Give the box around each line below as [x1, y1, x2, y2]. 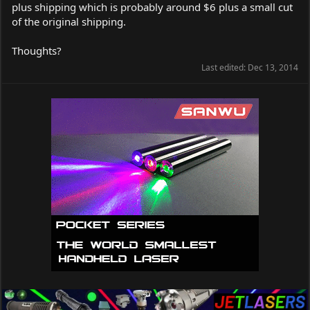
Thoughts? [12, 43, 62, 57]
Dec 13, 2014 [248, 61, 298, 73]
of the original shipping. [12, 14, 126, 28]
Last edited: [201, 61, 248, 73]
